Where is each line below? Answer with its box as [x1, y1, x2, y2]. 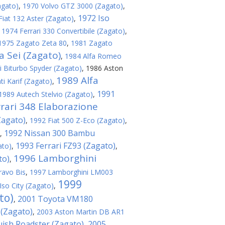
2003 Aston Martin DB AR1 [37, 207, 125, 216]
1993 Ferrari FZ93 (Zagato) [16, 140, 116, 151]
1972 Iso [78, 13, 109, 24]
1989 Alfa [56, 74, 98, 87]
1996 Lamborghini [14, 152, 96, 165]
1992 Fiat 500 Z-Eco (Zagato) [30, 116, 125, 125]
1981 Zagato [71, 38, 113, 48]
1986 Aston [86, 63, 123, 73]
